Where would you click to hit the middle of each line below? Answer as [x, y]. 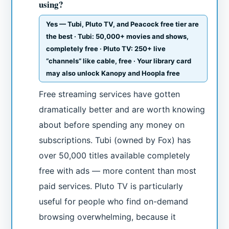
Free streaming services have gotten [110, 94]
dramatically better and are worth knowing [122, 110]
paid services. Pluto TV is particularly [111, 186]
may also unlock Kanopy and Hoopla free [113, 73]
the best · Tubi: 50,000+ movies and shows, [118, 37]
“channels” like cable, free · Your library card [119, 61]
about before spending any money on [112, 125]
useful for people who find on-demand [114, 202]
